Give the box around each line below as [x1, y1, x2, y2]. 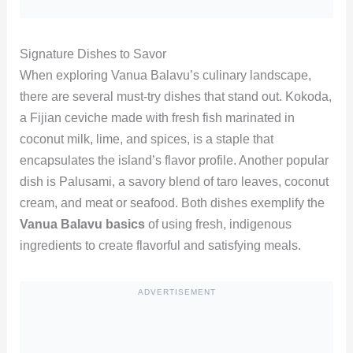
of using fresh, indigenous [144, 217, 292, 232]
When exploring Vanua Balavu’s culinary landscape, [19, 69, 311, 83]
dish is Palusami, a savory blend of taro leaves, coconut [19, 175, 329, 189]
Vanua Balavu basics [19, 217, 145, 232]
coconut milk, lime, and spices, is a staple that [19, 132, 273, 147]
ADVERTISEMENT [137, 288, 216, 297]
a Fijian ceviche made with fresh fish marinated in [19, 111, 295, 125]
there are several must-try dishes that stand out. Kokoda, [19, 90, 332, 104]
